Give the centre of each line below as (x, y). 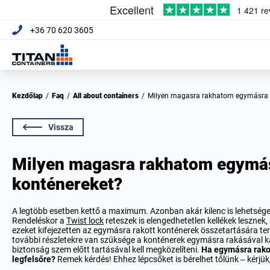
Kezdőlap (30, 96)
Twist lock (85, 221)
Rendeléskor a (39, 221)
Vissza (61, 127)
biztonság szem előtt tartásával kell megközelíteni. (107, 250)
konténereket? (67, 184)
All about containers (108, 96)
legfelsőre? (35, 259)
